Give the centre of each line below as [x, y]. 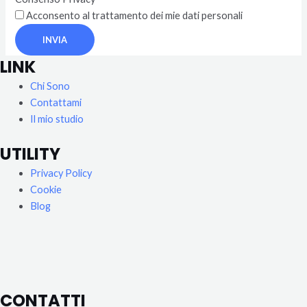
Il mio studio [57, 119]
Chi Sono [50, 86]
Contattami [56, 102]
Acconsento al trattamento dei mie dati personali [135, 15]
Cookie [46, 189]
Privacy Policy [61, 173]
